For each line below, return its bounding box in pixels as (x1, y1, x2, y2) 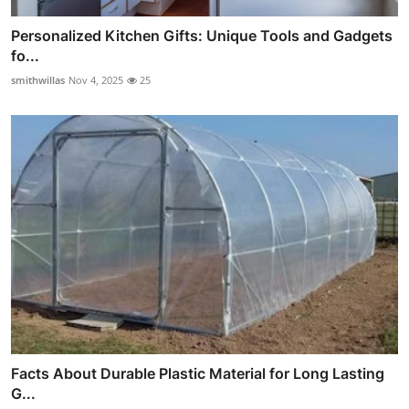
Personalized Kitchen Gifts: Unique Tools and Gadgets (11, 26, 393, 45)
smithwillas (11, 72, 65, 87)
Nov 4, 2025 (68, 72, 123, 87)
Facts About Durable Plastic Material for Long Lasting (11, 364, 384, 383)
